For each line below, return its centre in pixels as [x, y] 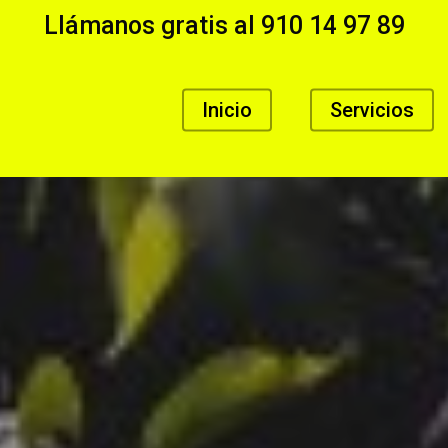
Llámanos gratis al [152, 25]
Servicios [372, 109]
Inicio [227, 109]
